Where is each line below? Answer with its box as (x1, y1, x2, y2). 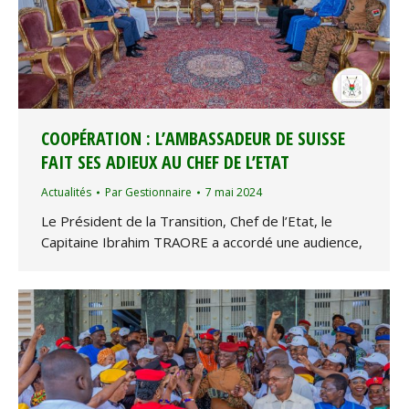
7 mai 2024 (205, 184, 262, 201)
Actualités (41, 184, 91, 201)
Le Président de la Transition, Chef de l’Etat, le (41, 212, 332, 231)
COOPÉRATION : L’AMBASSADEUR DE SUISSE (41, 126, 345, 152)
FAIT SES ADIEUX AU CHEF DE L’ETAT (41, 150, 289, 175)
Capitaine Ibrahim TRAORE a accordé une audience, (41, 233, 362, 252)
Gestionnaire (125, 184, 192, 201)
